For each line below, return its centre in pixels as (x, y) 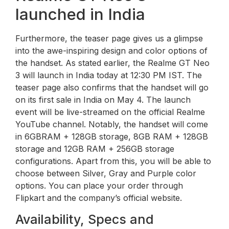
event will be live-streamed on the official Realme (110, 112)
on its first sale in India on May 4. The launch (103, 100)
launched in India (80, 15)
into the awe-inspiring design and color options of (111, 51)
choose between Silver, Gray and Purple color (106, 174)
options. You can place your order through (99, 186)
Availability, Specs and (85, 219)
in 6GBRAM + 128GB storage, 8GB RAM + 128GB (112, 137)
